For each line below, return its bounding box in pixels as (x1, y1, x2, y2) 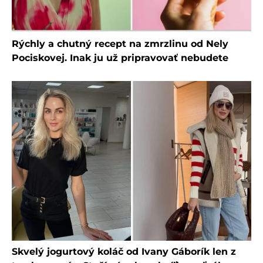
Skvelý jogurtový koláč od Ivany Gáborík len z (12, 246, 236, 258)
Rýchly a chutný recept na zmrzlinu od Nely (12, 38, 228, 49)
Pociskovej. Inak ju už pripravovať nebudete (12, 52, 228, 63)
